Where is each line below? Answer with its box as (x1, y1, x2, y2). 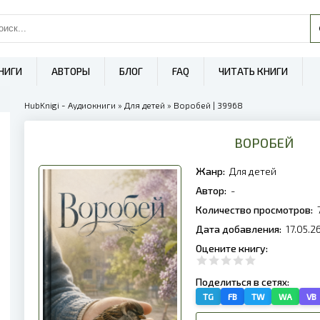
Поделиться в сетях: (196, 276, 291, 288)
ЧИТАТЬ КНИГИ (219, 65, 288, 77)
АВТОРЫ (51, 65, 90, 77)
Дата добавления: (196, 223, 284, 235)
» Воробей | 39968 (165, 100, 243, 110)
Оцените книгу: (196, 242, 270, 254)
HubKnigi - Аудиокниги (24, 100, 116, 110)
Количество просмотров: (196, 204, 315, 216)
